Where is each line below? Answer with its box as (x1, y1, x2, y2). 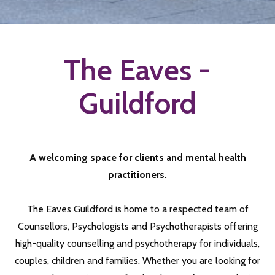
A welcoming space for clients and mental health (29, 152, 246, 163)
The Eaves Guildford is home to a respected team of (26, 203, 249, 215)
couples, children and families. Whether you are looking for (15, 255, 260, 266)
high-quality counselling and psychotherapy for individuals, (15, 238, 260, 249)
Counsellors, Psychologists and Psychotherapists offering (17, 220, 258, 232)
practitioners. (108, 169, 167, 180)
